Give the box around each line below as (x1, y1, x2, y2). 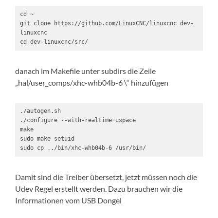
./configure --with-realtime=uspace (19, 117, 136, 124)
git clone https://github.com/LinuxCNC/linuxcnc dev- (19, 19, 194, 27)
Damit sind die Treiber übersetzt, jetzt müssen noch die (15, 172, 198, 182)
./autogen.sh (19, 108, 61, 115)
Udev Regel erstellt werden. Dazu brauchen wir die (15, 184, 183, 193)
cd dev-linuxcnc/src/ (19, 38, 88, 45)
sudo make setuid (19, 135, 74, 143)
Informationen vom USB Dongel (15, 196, 122, 205)
